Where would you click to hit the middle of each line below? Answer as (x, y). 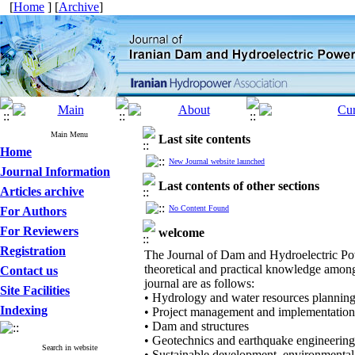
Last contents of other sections (239, 186)
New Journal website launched (217, 161)
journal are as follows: (199, 283)
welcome (181, 233)
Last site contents (204, 139)
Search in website (69, 347)
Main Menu (69, 134)
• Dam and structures (197, 326)
